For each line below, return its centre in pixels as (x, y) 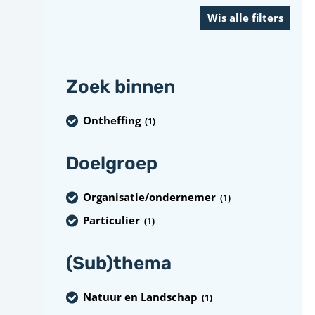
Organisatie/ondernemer (149, 197)
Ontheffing (112, 120)
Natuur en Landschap (140, 296)
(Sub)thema (119, 263)
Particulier (111, 220)
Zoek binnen (121, 87)
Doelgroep (112, 163)
